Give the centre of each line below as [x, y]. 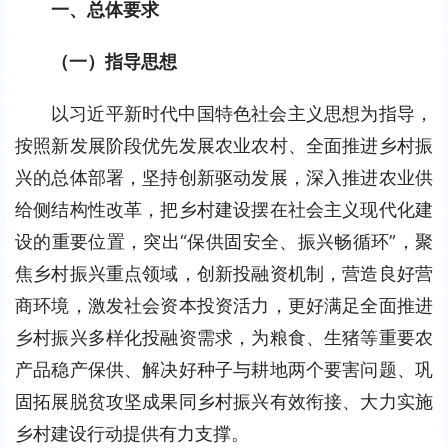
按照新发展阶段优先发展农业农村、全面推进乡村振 [224, 145]
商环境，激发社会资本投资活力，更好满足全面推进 [224, 305]
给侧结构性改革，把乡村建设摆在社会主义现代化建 [224, 209]
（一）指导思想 [114, 61]
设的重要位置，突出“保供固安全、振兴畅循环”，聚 [224, 241]
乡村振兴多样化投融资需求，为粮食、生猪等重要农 [224, 337]
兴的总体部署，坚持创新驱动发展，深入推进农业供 [224, 177]
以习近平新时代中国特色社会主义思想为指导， [242, 113]
